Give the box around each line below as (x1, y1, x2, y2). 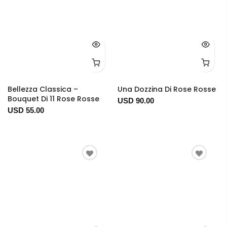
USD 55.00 (8, 106, 44, 115)
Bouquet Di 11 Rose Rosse (8, 94, 99, 104)
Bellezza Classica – (8, 84, 78, 95)
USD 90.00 (117, 96, 154, 105)
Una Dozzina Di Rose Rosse (117, 84, 216, 95)
